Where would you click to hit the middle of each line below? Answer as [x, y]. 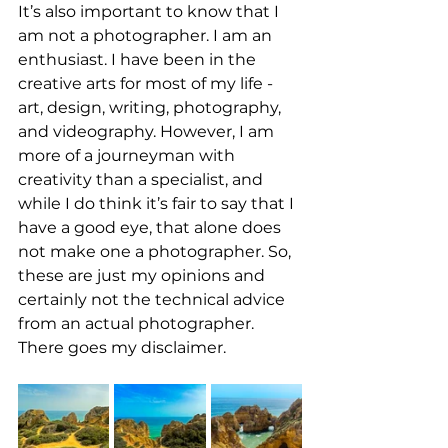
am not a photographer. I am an [147, 35]
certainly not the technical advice [153, 299]
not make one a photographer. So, [156, 251]
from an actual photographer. [138, 323]
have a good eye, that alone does [151, 227]
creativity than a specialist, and [142, 179]
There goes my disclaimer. [122, 347]
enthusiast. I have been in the [139, 59]
